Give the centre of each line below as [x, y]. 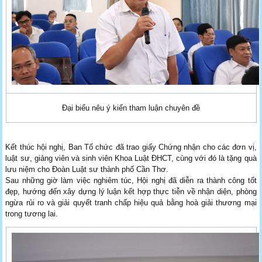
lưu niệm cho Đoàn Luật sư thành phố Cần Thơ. [87, 169]
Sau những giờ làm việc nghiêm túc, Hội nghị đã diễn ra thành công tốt [131, 180]
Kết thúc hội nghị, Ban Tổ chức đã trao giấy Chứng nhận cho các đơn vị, [131, 147]
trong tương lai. [32, 213]
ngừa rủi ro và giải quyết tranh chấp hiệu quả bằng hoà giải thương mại [131, 202]
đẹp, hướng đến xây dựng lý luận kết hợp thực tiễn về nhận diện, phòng [131, 191]
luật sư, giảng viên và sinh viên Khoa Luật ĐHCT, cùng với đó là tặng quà [131, 158]
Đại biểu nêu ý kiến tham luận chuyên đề [131, 108]
